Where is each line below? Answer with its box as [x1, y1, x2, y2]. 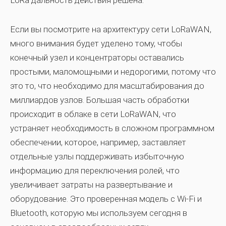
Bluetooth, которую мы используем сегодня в [10, 208, 187, 218]
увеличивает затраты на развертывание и [10, 180, 173, 190]
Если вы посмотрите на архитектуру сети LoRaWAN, [10, 24, 211, 34]
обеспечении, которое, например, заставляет [10, 137, 186, 147]
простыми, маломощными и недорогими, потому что [10, 67, 216, 77]
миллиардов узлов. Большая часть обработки [10, 95, 189, 105]
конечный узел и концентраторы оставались [10, 52, 184, 63]
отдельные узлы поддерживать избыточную [10, 151, 184, 161]
